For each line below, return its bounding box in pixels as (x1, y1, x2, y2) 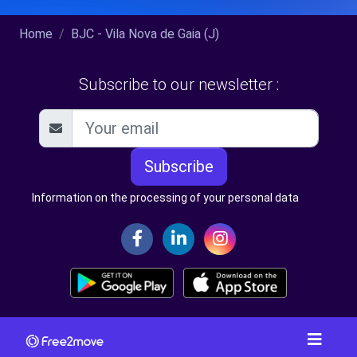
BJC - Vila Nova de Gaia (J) (71, 25, 219, 41)
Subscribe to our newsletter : (78, 74, 279, 94)
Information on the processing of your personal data (32, 190, 299, 204)
